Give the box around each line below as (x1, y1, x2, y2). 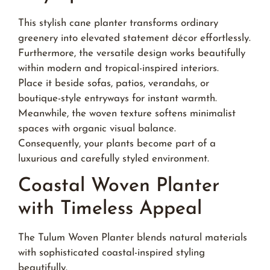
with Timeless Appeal (18, 199, 202, 219)
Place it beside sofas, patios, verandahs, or (18, 78, 209, 89)
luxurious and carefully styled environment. (18, 153, 209, 164)
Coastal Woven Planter (18, 176, 219, 196)
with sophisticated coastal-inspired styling (18, 247, 205, 258)
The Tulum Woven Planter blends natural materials (18, 232, 247, 243)
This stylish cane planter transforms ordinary (18, 17, 218, 28)
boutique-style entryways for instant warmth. (18, 93, 217, 104)
